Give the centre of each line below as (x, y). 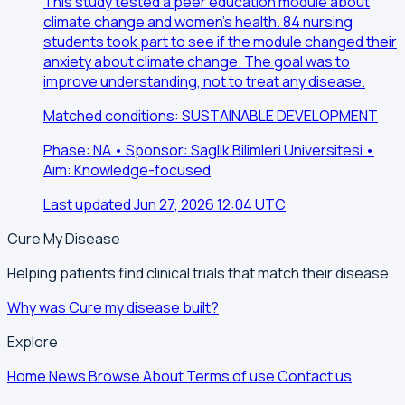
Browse (116, 377)
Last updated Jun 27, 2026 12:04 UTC (165, 205)
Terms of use (232, 377)
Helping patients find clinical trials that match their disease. (200, 273)
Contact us (315, 377)
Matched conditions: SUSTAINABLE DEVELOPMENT (211, 116)
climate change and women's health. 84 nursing (198, 22)
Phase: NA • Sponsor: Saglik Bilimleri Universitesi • (209, 151)
